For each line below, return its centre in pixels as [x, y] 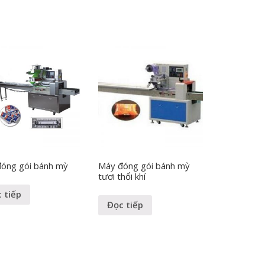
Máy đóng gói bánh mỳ [144, 166]
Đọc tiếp [125, 205]
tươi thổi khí [122, 177]
